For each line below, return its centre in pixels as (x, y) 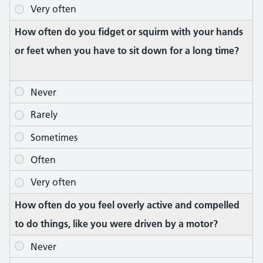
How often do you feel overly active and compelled (127, 205)
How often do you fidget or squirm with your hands (129, 31)
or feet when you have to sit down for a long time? (127, 50)
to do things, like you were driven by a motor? (116, 223)
